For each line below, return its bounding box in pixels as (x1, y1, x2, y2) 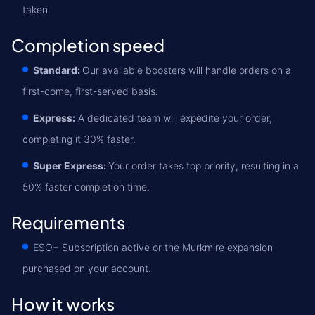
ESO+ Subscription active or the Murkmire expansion (33, 241, 273, 253)
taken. (22, 4, 51, 15)
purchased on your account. (22, 262, 151, 274)
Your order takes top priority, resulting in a (108, 160, 299, 172)
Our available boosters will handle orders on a (82, 64, 291, 76)
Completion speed (11, 34, 165, 56)
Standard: (33, 64, 80, 76)
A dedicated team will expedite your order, (75, 112, 272, 124)
